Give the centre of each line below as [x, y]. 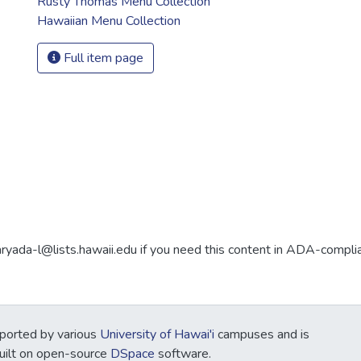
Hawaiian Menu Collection [109, 21]
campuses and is [262, 334]
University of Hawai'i [157, 334]
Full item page [102, 58]
